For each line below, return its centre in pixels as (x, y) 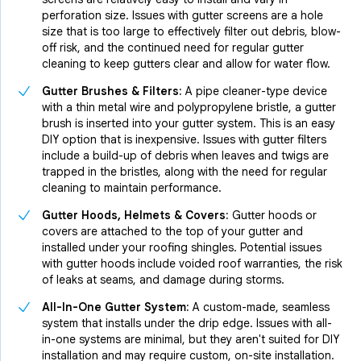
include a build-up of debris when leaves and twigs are (185, 156)
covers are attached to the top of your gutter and (172, 232)
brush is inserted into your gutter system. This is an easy (189, 124)
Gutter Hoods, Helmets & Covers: (135, 216)
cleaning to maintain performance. (132, 188)
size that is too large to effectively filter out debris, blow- (191, 32)
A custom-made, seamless (259, 307)
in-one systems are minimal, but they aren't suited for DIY (191, 340)
